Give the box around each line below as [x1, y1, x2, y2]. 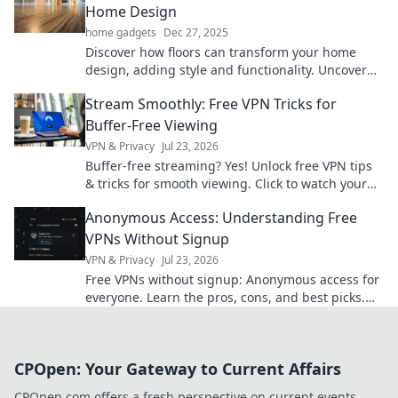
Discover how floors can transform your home [85, 44, 356, 60]
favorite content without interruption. [85, 193, 308, 210]
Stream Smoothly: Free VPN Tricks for [85, 94, 337, 114]
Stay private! [85, 306, 159, 323]
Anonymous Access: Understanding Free [85, 208, 357, 227]
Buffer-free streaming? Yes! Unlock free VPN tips [85, 157, 372, 174]
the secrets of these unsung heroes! [85, 79, 300, 96]
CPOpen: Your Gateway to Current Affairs [14, 358, 341, 379]
